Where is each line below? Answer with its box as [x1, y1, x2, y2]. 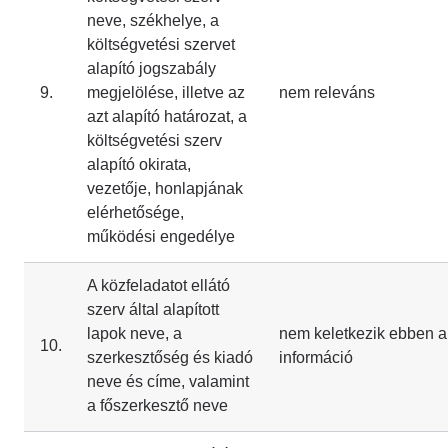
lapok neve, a [87, 325, 182, 342]
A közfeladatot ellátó [87, 277, 230, 294]
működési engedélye [87, 228, 235, 245]
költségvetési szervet [87, 36, 235, 53]
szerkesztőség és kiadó [87, 349, 253, 366]
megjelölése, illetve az [87, 84, 245, 101]
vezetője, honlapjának [87, 180, 243, 197]
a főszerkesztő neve [87, 397, 228, 414]
